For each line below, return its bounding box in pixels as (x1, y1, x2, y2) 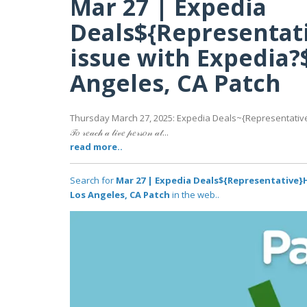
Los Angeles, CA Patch (70, 188, 170, 201)
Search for (70, 174, 116, 187)
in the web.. (170, 188, 219, 201)
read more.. (70, 140, 123, 153)
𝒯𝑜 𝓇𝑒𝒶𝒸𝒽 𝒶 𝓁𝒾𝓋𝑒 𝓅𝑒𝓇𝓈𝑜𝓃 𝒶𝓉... (70, 126, 169, 139)
